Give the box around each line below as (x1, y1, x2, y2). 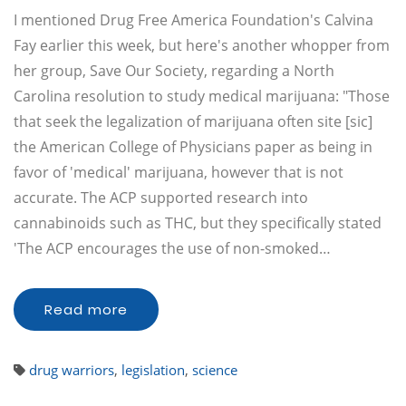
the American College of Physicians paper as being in (14, 137, 372, 157)
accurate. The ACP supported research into (14, 188, 308, 208)
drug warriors (29, 361, 114, 379)
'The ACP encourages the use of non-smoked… (14, 238, 331, 258)
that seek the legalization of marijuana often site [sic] (14, 111, 372, 131)
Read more (44, 300, 128, 319)
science (192, 361, 237, 379)
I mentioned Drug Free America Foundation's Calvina (14, 10, 373, 30)
